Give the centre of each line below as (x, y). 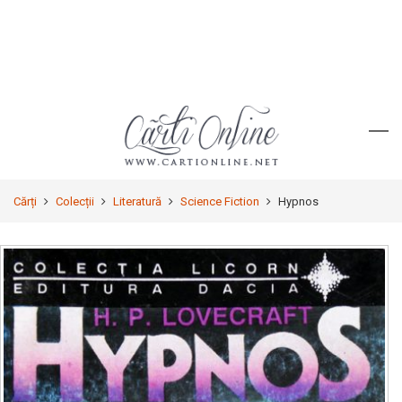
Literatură (137, 201)
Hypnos (298, 201)
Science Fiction (220, 201)
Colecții (75, 201)
